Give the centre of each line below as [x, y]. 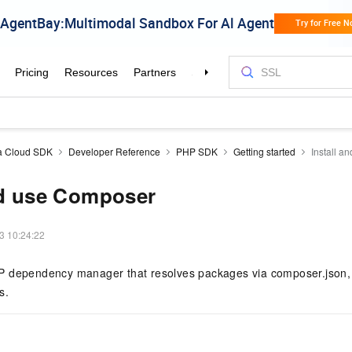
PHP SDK [197, 151]
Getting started [264, 151]
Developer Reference [114, 151]
